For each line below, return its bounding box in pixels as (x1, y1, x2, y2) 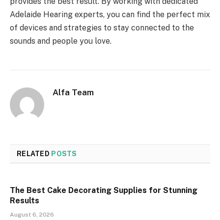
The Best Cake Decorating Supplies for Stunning (10, 186, 197, 195)
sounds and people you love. (10, 36, 111, 46)
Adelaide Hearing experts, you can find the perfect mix (10, 10, 210, 20)
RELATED (17, 150, 52, 158)
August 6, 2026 (10, 211, 54, 219)
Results (10, 196, 39, 206)
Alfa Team (53, 87, 94, 98)
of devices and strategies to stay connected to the (10, 23, 194, 33)
